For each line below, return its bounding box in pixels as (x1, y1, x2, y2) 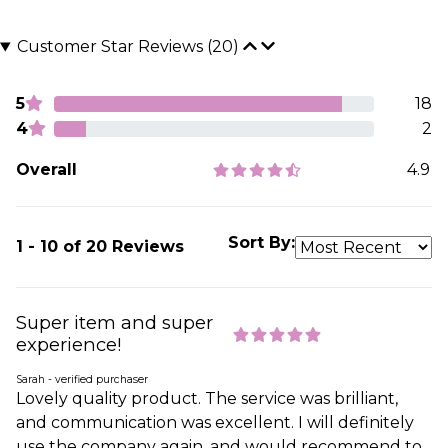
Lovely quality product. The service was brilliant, (16, 389, 398, 409)
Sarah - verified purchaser (16, 373, 148, 387)
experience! (16, 333, 122, 357)
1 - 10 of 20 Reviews (16, 237, 184, 257)
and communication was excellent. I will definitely (16, 413, 414, 433)
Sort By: (228, 233, 295, 253)
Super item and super (16, 311, 213, 335)
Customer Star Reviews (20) (16, 37, 239, 57)
